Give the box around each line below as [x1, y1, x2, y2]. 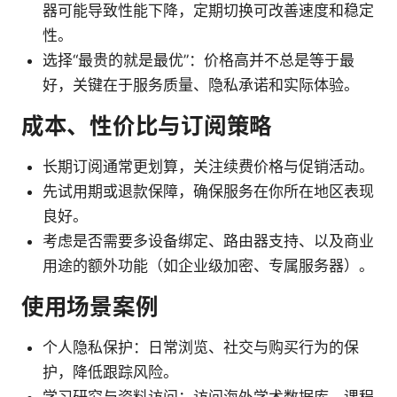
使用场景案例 [21, 292, 159, 320]
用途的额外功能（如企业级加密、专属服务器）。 [43, 256, 374, 275]
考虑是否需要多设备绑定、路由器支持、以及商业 [43, 231, 374, 250]
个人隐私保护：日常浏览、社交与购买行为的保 [43, 338, 359, 356]
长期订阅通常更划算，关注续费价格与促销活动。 [43, 157, 374, 175]
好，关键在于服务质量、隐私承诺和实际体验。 [43, 75, 359, 94]
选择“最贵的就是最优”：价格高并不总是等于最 [43, 51, 354, 69]
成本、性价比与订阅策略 [21, 111, 273, 139]
